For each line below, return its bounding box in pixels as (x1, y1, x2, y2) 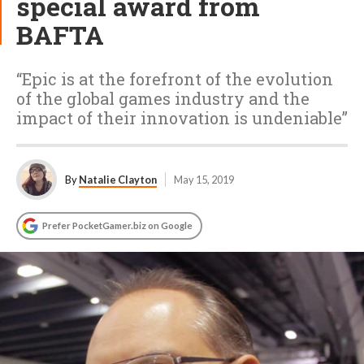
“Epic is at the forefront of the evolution (16, 68, 333, 89)
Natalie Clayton (79, 173, 157, 186)
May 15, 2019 (174, 173, 234, 186)
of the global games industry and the (16, 88, 310, 109)
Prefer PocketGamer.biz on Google (42, 220, 193, 231)
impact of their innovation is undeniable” (16, 107, 348, 128)
